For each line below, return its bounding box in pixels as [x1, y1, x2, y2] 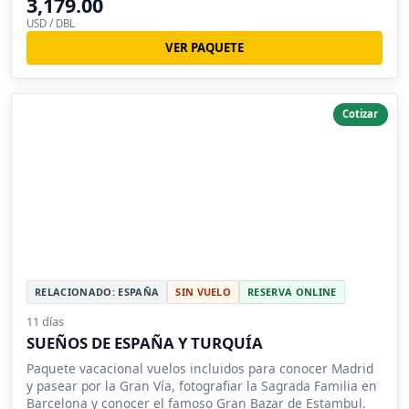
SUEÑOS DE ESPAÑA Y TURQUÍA [26, 331, 263, 353]
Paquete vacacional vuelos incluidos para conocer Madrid [26, 359, 373, 377]
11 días [26, 312, 64, 330]
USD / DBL [26, 16, 75, 30]
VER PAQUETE [165, 38, 244, 56]
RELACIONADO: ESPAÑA [35, 284, 160, 299]
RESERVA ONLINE [247, 284, 337, 299]
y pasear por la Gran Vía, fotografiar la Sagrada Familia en [26, 376, 377, 394]
